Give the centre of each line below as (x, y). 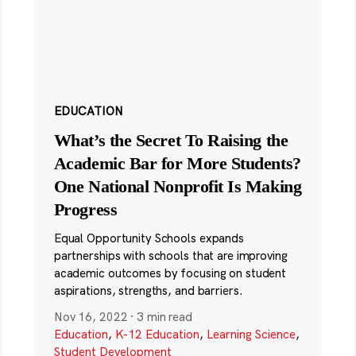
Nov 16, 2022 (91, 317)
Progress (85, 210)
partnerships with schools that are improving (170, 256)
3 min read (164, 317)
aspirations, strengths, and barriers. (148, 291)
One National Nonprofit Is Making (178, 187)
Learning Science (251, 335)
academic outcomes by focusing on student (170, 273)
